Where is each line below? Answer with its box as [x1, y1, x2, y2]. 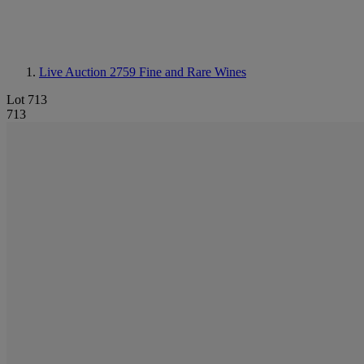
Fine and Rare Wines [139, 65, 246, 79]
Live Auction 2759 [39, 65, 139, 79]
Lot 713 [6, 93, 47, 106]
